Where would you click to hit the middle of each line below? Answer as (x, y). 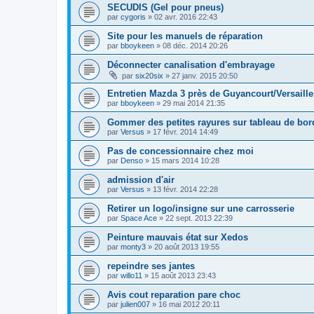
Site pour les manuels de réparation (185, 36)
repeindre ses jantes (151, 266)
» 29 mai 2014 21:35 (190, 103)
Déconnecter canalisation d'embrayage (191, 64)
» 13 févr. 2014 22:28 (181, 189)
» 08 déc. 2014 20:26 (191, 45)
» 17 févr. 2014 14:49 (181, 131)
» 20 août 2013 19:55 (183, 246)
